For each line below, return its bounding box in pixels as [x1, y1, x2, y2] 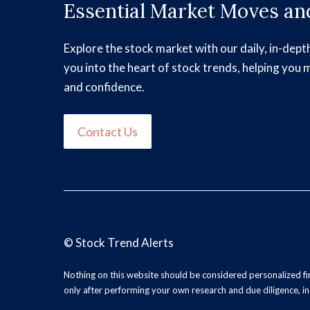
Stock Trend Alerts [75, 235, 174, 250]
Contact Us [77, 124, 138, 140]
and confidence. [64, 79, 145, 94]
